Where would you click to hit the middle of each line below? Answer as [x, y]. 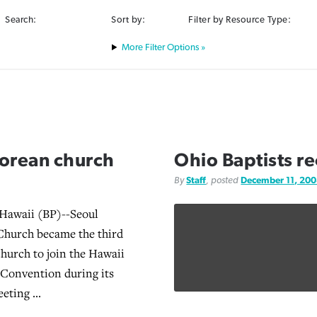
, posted [224, 181]
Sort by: [128, 19]
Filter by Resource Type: [240, 19]
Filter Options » [174, 48]
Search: [21, 19]
